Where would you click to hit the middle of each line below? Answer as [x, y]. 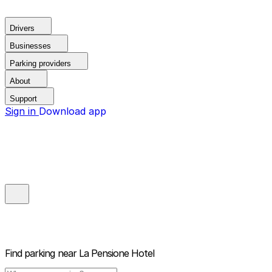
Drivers [22, 28]
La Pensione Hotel [117, 253]
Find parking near [41, 253]
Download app [73, 111]
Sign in [22, 111]
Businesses [30, 46]
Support [23, 99]
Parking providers [40, 63]
